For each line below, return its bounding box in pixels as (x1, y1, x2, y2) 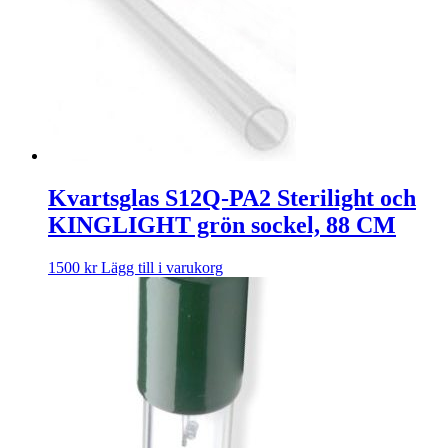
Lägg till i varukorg (101, 259, 223, 277)
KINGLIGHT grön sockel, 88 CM (48, 212, 396, 239)
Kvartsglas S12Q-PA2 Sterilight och (48, 185, 416, 212)
